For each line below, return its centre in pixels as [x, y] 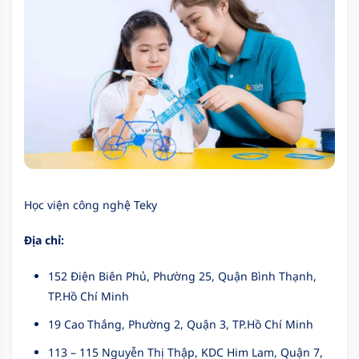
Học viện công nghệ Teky [91, 205]
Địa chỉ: [44, 240]
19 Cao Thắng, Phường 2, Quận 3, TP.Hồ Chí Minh [181, 325]
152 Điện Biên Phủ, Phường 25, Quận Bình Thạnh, [182, 276]
